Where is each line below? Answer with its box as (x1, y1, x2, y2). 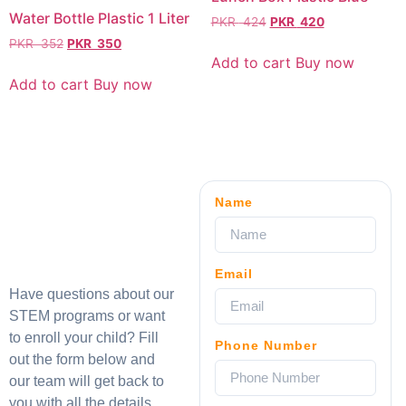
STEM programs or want (9, 307, 165, 324)
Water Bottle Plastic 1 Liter (9, 9, 189, 28)
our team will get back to (9, 372, 164, 389)
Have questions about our (9, 285, 174, 302)
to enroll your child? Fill (9, 329, 159, 345)
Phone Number (215, 337, 318, 353)
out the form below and (9, 351, 155, 367)
